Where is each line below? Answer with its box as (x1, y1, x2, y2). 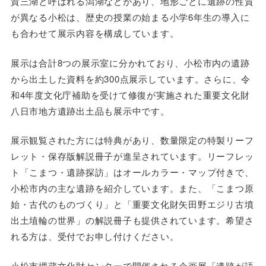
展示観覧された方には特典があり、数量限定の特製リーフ (10, 134, 254, 147)
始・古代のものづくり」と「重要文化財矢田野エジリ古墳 (10, 198, 254, 211)
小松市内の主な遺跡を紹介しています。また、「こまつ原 (10, 182, 254, 195)
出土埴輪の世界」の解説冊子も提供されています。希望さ (10, 214, 254, 227)
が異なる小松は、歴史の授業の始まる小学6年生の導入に (10, 11, 250, 24)
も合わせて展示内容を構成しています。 (10, 27, 179, 40)
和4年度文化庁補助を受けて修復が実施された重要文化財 (10, 88, 250, 101)
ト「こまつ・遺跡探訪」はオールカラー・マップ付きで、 (10, 166, 254, 179)
